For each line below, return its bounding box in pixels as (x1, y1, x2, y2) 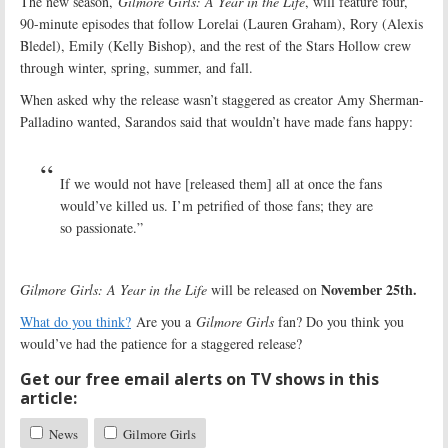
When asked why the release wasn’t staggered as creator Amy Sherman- (20, 89, 424, 109)
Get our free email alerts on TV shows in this (20, 367, 379, 390)
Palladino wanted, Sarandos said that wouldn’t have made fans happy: (20, 111, 413, 131)
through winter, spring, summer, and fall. (20, 57, 253, 77)
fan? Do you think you (274, 311, 404, 331)
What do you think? (20, 311, 131, 331)
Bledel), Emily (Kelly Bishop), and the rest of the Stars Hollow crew (20, 35, 411, 55)
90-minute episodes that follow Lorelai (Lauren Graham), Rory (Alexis (20, 13, 423, 33)
